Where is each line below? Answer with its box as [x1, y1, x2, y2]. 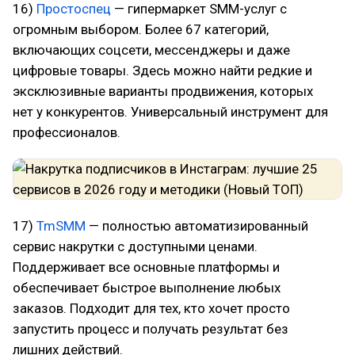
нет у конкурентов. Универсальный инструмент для [13, 104, 328, 120]
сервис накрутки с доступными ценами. [13, 239, 258, 254]
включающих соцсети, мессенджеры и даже [13, 42, 290, 58]
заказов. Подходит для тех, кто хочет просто [13, 300, 290, 316]
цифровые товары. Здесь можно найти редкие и [13, 63, 312, 78]
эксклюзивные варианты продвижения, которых [13, 83, 313, 99]
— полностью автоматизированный [86, 218, 308, 234]
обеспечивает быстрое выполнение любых [13, 280, 281, 296]
